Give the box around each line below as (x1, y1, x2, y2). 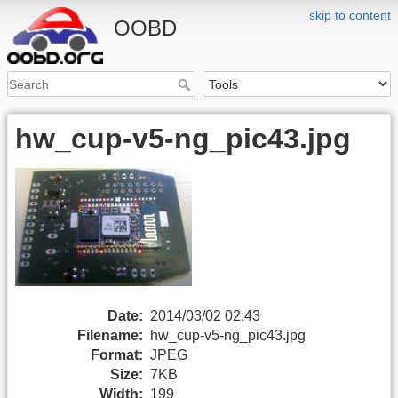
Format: (91, 346, 143, 362)
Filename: (77, 327, 143, 343)
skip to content (309, 8, 391, 22)
